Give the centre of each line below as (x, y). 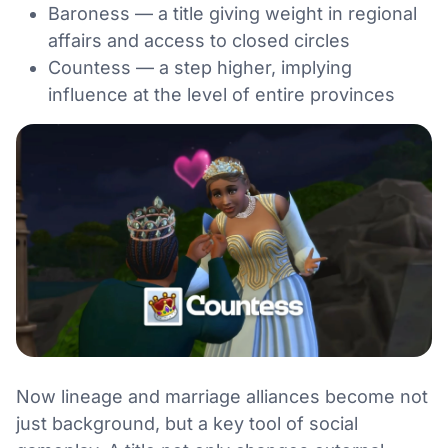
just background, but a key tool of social (187, 424)
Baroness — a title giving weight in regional (232, 14)
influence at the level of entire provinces (221, 95)
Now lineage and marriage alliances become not (222, 397)
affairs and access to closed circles (199, 41)
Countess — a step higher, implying (200, 68)
